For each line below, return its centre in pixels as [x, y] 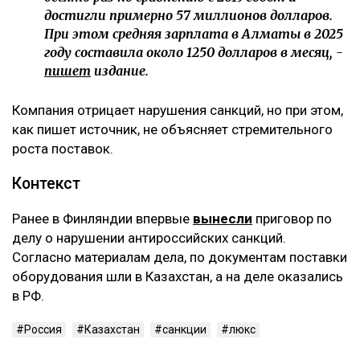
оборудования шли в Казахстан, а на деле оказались [178, 276]
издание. [121, 70]
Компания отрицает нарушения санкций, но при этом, [178, 110]
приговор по [292, 218]
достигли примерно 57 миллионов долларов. [188, 15]
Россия [43, 329]
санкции [184, 329]
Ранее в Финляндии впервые [102, 218]
